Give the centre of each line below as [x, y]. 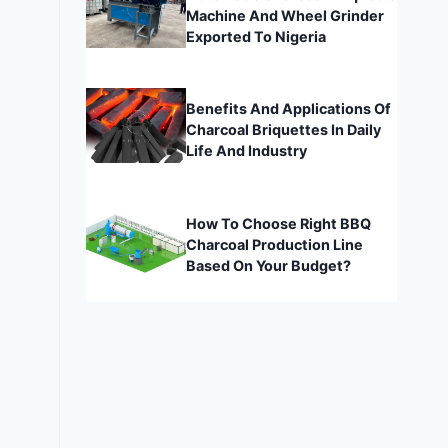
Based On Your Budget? [268, 265]
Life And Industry [246, 151]
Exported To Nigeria [255, 36]
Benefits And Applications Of [288, 109]
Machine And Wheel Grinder [284, 15]
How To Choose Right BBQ [278, 223]
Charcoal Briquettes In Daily [283, 130]
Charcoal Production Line [274, 244]
